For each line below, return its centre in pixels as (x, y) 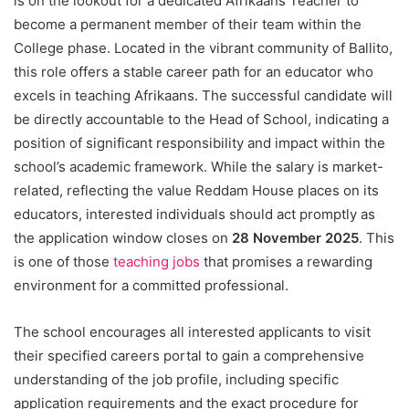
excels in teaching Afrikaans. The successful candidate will (203, 95)
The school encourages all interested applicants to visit (192, 331)
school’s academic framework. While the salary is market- (199, 166)
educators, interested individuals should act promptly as (194, 214)
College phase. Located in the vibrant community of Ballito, (203, 47)
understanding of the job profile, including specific (176, 379)
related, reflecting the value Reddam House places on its (196, 190)
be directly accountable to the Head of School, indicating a (201, 119)
